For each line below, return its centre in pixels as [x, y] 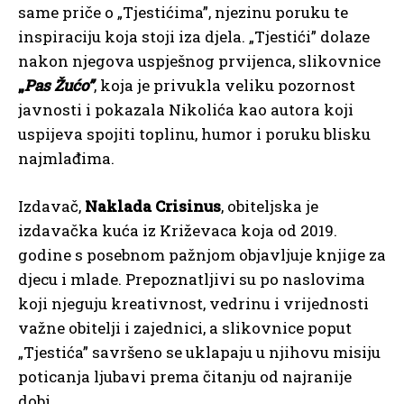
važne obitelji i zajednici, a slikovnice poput [185, 328]
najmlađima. [66, 159]
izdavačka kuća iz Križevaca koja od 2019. [178, 231]
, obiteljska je [270, 207]
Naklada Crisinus [153, 207]
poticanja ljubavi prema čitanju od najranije [185, 377]
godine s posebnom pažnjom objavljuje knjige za [202, 255]
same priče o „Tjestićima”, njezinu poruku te [183, 13]
